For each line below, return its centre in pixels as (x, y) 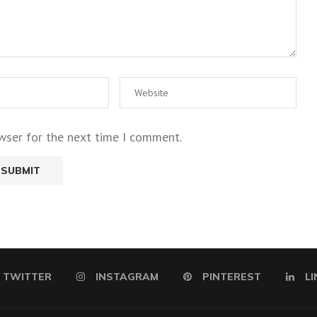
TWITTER (27, 276)
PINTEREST (231, 276)
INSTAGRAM (127, 276)
